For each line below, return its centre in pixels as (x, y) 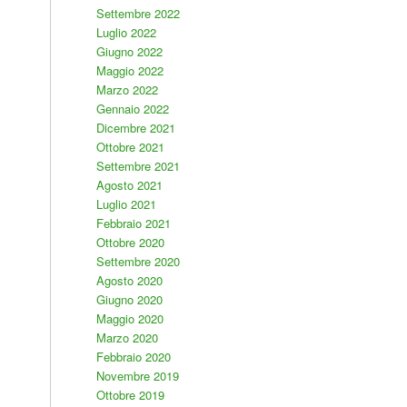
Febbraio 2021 (133, 223)
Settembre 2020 (138, 261)
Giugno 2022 (129, 51)
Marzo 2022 (127, 89)
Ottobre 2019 (130, 395)
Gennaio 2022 (132, 109)
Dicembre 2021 (135, 128)
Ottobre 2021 (130, 147)
